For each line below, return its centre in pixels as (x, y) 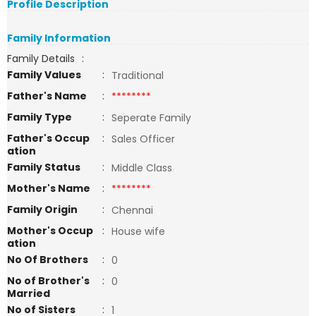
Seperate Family (151, 118)
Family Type (39, 117)
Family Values (44, 75)
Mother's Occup (50, 231)
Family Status (44, 167)
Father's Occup (48, 138)
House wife (140, 231)
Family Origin (42, 209)
